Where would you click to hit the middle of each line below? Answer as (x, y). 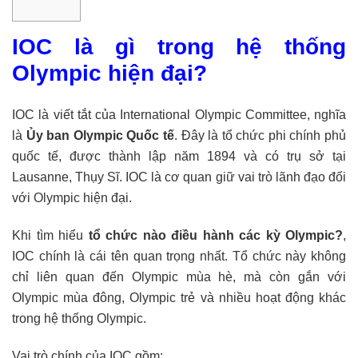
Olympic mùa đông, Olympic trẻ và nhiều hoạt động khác (179, 298)
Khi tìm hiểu (50, 236)
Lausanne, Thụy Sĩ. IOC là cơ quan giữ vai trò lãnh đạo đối (179, 177)
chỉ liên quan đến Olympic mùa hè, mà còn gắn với (179, 277)
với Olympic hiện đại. (72, 198)
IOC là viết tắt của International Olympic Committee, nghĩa (179, 115)
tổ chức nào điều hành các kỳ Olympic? (215, 236)
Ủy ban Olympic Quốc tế (100, 136)
